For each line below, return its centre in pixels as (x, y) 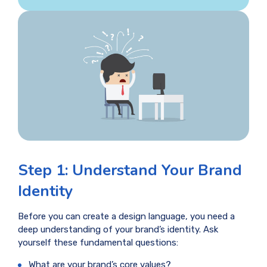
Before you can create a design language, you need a (126, 217)
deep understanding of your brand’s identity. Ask (118, 230)
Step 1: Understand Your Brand (130, 170)
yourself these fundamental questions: (98, 243)
